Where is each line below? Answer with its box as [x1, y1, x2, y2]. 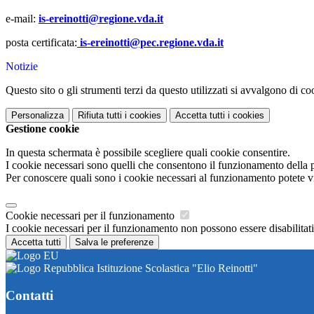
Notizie [6, 60, 38, 73]
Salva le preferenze [75, 237, 153, 248]
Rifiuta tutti [78, 110, 122, 121]
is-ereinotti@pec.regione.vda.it [77, 36, 224, 49]
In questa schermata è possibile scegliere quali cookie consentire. [6, 146, 290, 159]
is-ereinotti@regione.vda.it [39, 13, 163, 25]
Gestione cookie [6, 123, 79, 135]
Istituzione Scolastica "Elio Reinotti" [94, 262, 258, 275]
